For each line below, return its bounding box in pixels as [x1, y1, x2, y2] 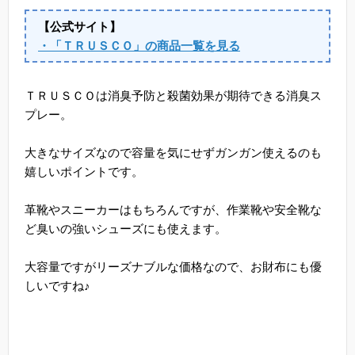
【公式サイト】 [38, 19, 121, 33]
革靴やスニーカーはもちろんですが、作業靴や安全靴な [25, 203, 322, 217]
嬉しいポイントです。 [25, 165, 143, 179]
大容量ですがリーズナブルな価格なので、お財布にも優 [25, 260, 322, 274]
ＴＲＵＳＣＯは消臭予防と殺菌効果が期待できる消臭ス [25, 89, 322, 103]
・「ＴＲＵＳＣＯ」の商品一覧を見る [38, 38, 240, 52]
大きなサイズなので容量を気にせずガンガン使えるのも [25, 146, 322, 160]
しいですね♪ [25, 279, 90, 293]
